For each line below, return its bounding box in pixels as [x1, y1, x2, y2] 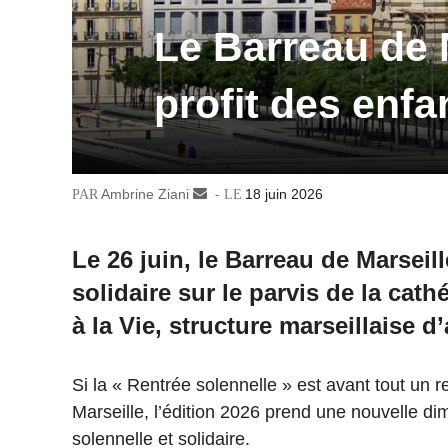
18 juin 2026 [245, 186, 323, 203]
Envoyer [207, 186, 259, 203]
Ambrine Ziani [101, 186, 189, 203]
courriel [207, 228, 254, 245]
